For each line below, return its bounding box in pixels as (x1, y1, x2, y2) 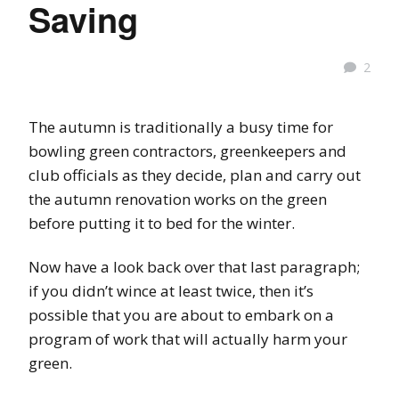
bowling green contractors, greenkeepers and (28, 140, 346, 161)
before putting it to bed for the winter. (28, 212, 295, 233)
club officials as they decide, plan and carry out (28, 164, 361, 185)
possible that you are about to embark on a (28, 304, 334, 325)
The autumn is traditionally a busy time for (28, 116, 333, 137)
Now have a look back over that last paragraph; (28, 256, 360, 277)
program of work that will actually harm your (28, 328, 347, 349)
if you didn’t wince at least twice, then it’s (28, 280, 313, 301)
